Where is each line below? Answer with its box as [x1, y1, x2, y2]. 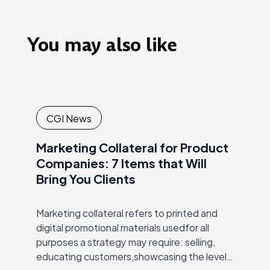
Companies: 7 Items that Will [36, 152, 207, 173]
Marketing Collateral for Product [36, 137, 228, 157]
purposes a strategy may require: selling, [36, 233, 215, 250]
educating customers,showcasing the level [36, 248, 227, 265]
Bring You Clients [36, 168, 136, 189]
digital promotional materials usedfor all [36, 219, 209, 236]
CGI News [46, 109, 92, 126]
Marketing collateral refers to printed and [36, 204, 218, 221]
